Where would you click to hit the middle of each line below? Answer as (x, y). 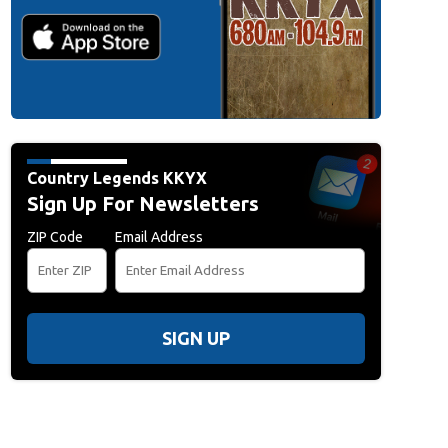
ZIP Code (54, 237)
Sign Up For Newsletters (142, 204)
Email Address (158, 237)
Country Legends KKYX (116, 178)
